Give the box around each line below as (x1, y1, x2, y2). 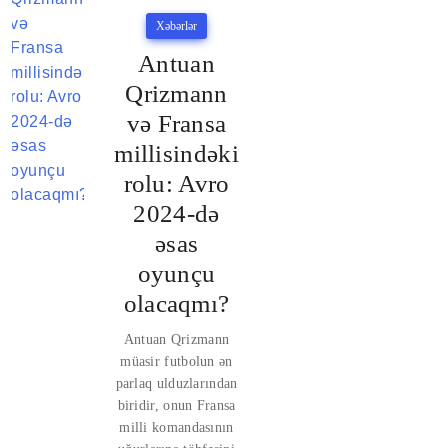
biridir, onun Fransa (117, 398, 236, 413)
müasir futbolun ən (120, 354, 233, 369)
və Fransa (126, 110, 227, 137)
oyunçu (137, 260, 216, 287)
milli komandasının (119, 420, 234, 435)
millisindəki (114, 140, 239, 167)
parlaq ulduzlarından (115, 376, 238, 391)
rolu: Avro (123, 170, 230, 197)
